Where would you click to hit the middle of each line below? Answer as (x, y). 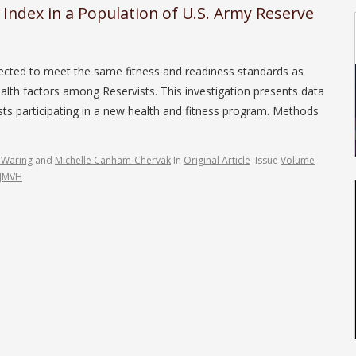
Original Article (217, 160)
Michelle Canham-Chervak (113, 160)
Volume (298, 160)
